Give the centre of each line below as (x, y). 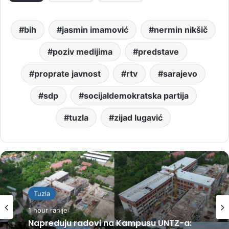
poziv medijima (83, 52)
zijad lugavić (138, 118)
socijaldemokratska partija (136, 96)
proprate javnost (67, 74)
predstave (158, 52)
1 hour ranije (48, 210)
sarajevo (180, 74)
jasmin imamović (95, 30)
